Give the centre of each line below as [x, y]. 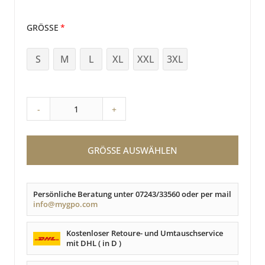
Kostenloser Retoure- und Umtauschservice [145, 233]
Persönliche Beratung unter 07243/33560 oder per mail [132, 194]
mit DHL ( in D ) [94, 243]
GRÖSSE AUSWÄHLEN [129, 151]
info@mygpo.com [65, 204]
